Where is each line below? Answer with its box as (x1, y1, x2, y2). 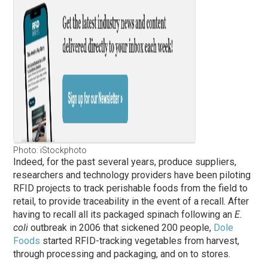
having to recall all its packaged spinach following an (13, 208, 235, 220)
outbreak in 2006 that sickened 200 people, (28, 221, 214, 233)
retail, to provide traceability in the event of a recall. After (13, 195, 249, 207)
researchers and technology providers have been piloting (13, 169, 251, 181)
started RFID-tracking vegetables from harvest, (40, 234, 240, 246)
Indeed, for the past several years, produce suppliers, (13, 156, 237, 167)
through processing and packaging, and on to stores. (13, 248, 231, 260)
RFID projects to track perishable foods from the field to (13, 182, 248, 194)
